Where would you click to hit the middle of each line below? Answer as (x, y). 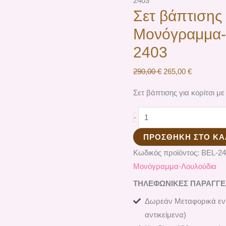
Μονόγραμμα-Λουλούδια (175, 166)
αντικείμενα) (165, 214)
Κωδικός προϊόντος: (167, 152)
